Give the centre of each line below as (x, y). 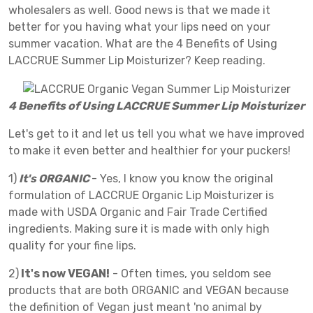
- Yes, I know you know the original (182, 178)
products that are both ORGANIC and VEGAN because (148, 290)
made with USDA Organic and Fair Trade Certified (138, 212)
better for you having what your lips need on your (139, 27)
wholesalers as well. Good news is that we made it (139, 10)
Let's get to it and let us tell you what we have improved (156, 133)
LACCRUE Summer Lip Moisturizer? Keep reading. (137, 60)
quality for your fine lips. (74, 245)
